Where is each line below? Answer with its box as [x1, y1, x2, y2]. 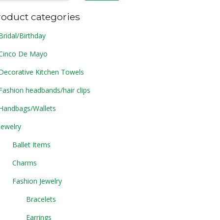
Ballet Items [12, 139, 51, 149]
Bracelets [26, 194, 56, 204]
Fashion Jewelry [12, 176, 62, 186]
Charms [12, 158, 37, 167]
